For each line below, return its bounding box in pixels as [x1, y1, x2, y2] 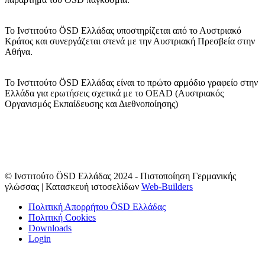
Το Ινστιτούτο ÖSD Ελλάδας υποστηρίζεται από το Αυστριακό [5, 25, 241, 36]
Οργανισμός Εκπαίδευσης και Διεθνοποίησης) [5, 99, 178, 109]
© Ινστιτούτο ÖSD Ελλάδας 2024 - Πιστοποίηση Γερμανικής [5, 171, 236, 182]
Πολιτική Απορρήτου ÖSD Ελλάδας [28, 202, 166, 212]
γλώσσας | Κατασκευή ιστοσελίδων [5, 182, 141, 192]
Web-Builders [141, 182, 193, 192]
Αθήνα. [5, 47, 33, 57]
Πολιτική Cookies [28, 212, 96, 223]
